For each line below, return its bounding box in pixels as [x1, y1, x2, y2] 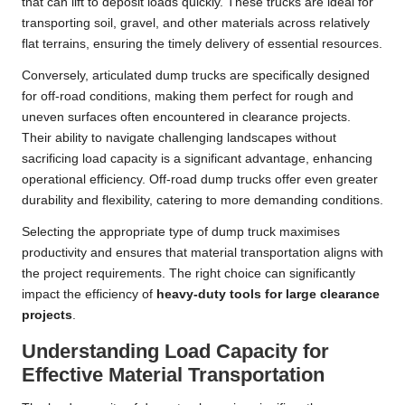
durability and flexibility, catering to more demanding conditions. [22, 193, 383, 208]
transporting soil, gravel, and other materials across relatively [22, 16, 370, 31]
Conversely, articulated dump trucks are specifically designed [22, 69, 370, 83]
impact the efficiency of [22, 287, 156, 302]
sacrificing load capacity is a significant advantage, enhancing [22, 152, 372, 166]
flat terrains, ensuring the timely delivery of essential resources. [22, 37, 382, 52]
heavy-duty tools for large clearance [156, 287, 380, 302]
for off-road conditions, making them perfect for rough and [22, 89, 353, 104]
